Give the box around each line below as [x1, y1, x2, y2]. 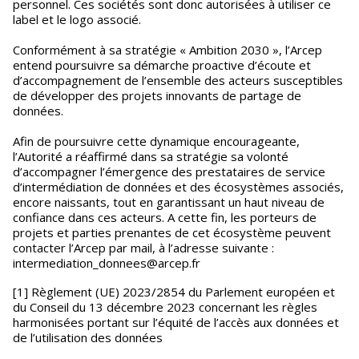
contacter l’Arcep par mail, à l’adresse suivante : [13, 240, 274, 256]
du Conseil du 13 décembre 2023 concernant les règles [13, 299, 317, 315]
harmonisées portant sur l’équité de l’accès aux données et [13, 314, 339, 330]
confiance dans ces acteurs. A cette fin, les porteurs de [13, 209, 317, 225]
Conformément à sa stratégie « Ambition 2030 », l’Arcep [13, 42, 322, 58]
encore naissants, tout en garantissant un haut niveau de [13, 194, 325, 210]
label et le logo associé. [13, 11, 141, 27]
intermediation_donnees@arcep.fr [13, 255, 200, 271]
